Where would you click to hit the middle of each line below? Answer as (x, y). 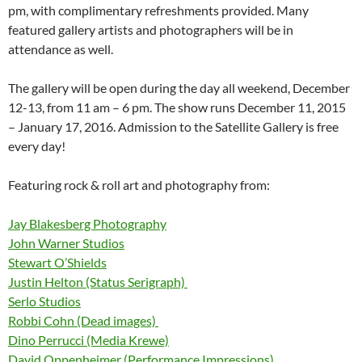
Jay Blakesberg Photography (87, 223)
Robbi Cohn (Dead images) (83, 320)
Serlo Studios (44, 301)
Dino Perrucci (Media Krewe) (88, 339)
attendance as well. (61, 48)
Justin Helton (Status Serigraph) (98, 281)
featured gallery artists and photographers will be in (151, 29)
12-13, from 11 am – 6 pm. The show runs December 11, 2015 (177, 107)
